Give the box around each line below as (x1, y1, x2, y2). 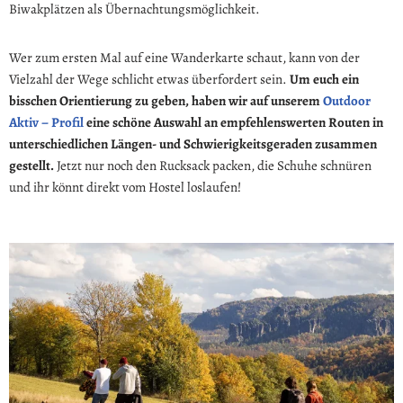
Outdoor (320, 91, 371, 110)
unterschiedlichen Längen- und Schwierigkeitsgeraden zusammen (9, 134, 377, 153)
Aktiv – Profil (9, 112, 84, 131)
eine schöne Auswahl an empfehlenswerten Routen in (84, 112, 383, 131)
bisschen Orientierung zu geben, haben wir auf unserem (9, 91, 320, 110)
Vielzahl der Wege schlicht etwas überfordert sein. (9, 69, 290, 88)
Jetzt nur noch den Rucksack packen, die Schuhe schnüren (54, 156, 372, 175)
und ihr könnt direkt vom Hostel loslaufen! (9, 177, 241, 196)
